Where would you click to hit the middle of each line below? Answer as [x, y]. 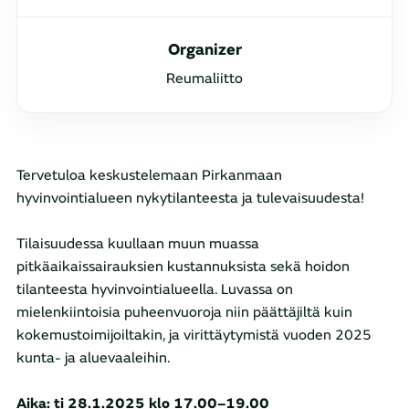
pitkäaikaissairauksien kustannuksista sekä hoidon [183, 267]
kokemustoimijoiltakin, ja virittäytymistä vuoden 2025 [194, 335]
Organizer [204, 50]
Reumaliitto [204, 79]
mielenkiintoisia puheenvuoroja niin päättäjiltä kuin [184, 312]
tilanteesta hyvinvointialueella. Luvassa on [155, 289]
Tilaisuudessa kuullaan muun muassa [138, 244]
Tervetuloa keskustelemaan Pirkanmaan [149, 175]
